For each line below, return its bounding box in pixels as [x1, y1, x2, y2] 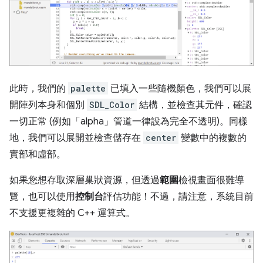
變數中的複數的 [178, 132, 247, 144]
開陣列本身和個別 [9, 99, 87, 111]
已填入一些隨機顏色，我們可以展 [108, 83, 251, 95]
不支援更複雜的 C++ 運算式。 [9, 207, 135, 219]
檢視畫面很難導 [178, 174, 244, 186]
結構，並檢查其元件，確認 [137, 99, 252, 111]
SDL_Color [89, 99, 134, 110]
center [146, 132, 176, 143]
